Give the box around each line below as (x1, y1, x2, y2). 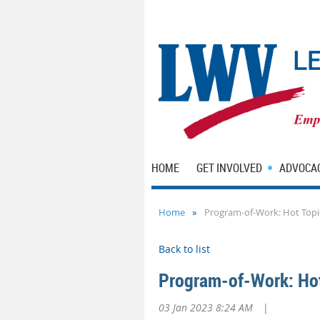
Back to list (159, 242, 210, 256)
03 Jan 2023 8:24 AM (159, 301, 253, 314)
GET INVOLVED (196, 160, 262, 176)
